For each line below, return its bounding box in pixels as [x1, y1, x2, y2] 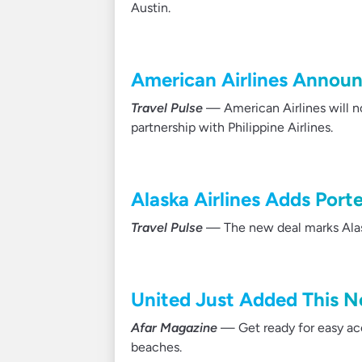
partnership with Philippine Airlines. [131, 120, 333, 136]
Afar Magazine [131, 320, 217, 336]
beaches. [131, 339, 182, 356]
